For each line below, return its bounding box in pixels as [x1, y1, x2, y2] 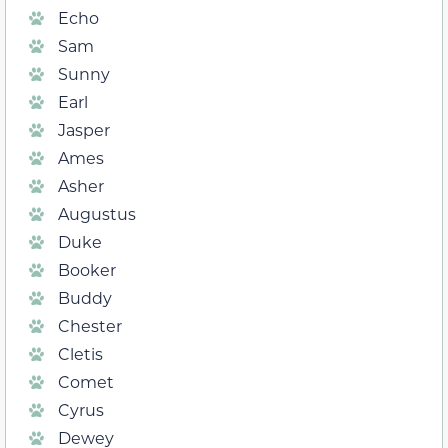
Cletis [58, 343, 103, 365]
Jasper [58, 119, 110, 141]
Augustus [58, 203, 136, 225]
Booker [58, 259, 116, 281]
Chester [58, 315, 122, 337]
